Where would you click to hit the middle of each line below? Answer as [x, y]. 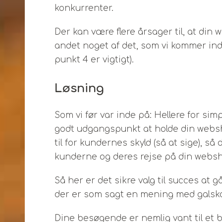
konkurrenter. [84, 8]
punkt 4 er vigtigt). [94, 60]
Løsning [79, 88]
